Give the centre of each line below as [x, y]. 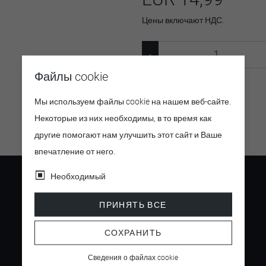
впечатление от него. [75, 151]
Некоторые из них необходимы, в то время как [123, 118]
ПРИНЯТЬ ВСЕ [133, 205]
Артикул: [162, 97]
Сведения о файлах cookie [133, 257]
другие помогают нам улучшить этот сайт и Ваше [128, 134]
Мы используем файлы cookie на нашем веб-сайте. [132, 101]
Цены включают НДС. [183, 20]
